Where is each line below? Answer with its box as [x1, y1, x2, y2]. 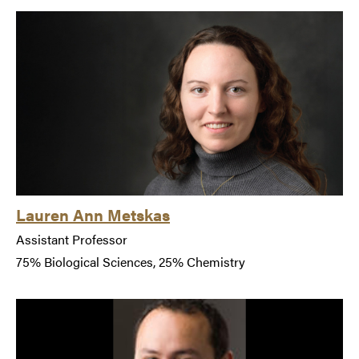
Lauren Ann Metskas [16, 202, 170, 226]
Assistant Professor [16, 229, 127, 248]
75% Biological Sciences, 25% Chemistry [16, 252, 245, 271]
